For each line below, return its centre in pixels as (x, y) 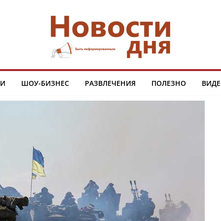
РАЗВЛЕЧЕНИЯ (110, 83)
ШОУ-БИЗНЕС (45, 83)
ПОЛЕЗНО (168, 83)
